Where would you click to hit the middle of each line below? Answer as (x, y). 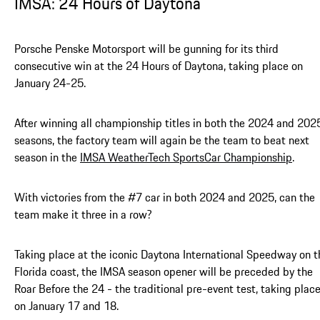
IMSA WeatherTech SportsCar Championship (186, 157)
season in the (47, 157)
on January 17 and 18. (66, 305)
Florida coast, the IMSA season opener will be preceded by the (164, 271)
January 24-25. (50, 82)
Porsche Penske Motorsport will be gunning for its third (146, 48)
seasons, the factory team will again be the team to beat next (162, 140)
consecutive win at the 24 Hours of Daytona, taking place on (159, 65)
